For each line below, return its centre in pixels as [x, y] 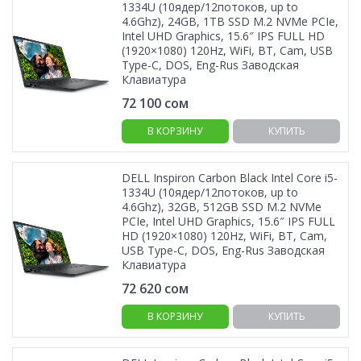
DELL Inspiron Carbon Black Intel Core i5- [230, 178]
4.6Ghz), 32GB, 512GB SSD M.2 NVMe [222, 207]
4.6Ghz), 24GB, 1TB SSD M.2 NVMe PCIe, [230, 21]
